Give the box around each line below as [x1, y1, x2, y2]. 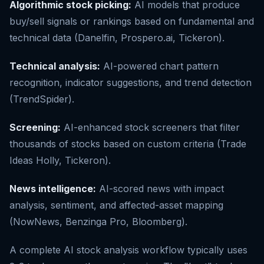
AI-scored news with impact [96, 183, 224, 195]
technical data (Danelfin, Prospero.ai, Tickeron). [9, 32, 225, 44]
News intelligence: [9, 183, 96, 195]
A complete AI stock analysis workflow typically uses [9, 244, 247, 256]
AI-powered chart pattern [100, 60, 219, 72]
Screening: [9, 121, 61, 134]
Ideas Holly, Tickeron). [9, 154, 111, 167]
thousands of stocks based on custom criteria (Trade [9, 138, 246, 150]
